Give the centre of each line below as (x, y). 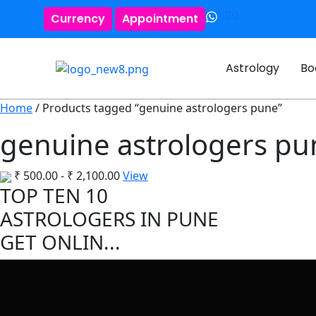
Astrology (252, 68)
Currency (78, 19)
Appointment (160, 19)
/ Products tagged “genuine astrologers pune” (157, 108)
